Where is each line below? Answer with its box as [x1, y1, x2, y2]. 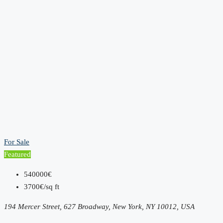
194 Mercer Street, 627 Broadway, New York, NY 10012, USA [4, 202, 195, 211]
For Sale [4, 137, 29, 146]
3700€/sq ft [24, 182, 59, 191]
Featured [4, 150, 31, 158]
